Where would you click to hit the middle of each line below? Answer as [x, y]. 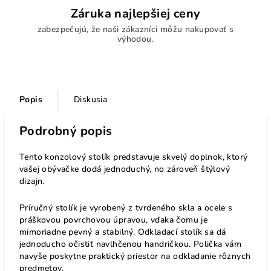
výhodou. [135, 39]
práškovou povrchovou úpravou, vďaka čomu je [114, 220]
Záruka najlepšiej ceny [135, 13]
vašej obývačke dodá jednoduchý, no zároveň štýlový [125, 169]
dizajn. [32, 181]
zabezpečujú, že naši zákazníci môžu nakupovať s [135, 29]
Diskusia [91, 99]
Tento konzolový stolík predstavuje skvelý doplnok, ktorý [134, 157]
